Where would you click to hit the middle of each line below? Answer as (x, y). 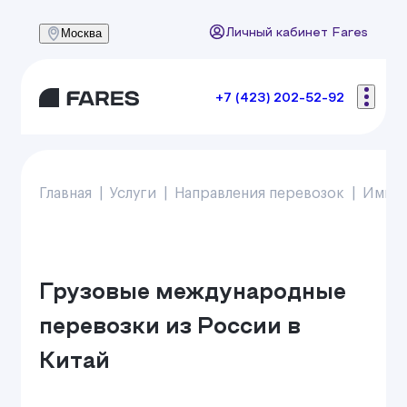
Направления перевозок (259, 194)
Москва (81, 33)
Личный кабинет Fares (297, 34)
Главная (65, 194)
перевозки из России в (170, 328)
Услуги (133, 194)
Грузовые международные (193, 293)
